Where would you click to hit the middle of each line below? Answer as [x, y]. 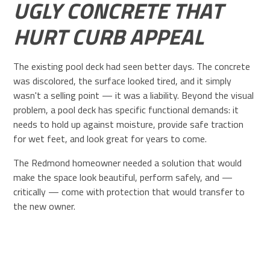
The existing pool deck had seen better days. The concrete [132, 66]
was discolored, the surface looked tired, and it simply [123, 80]
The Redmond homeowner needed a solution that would [128, 162]
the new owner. [45, 206]
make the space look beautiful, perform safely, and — [123, 177]
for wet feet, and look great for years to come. [110, 138]
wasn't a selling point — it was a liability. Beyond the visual [134, 95]
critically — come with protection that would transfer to [129, 191]
